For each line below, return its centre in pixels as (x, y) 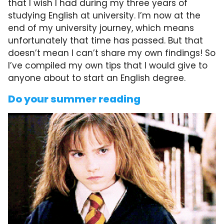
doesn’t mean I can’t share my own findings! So (112, 53)
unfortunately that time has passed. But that (105, 40)
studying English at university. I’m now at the (104, 15)
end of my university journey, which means (101, 28)
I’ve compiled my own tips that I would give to (108, 65)
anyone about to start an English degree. (97, 78)
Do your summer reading (74, 99)
